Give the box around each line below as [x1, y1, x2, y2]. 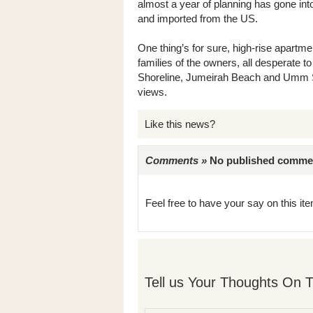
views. [138, 86, 167, 98]
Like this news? [145, 118, 215, 130]
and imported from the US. [138, 13, 258, 24]
